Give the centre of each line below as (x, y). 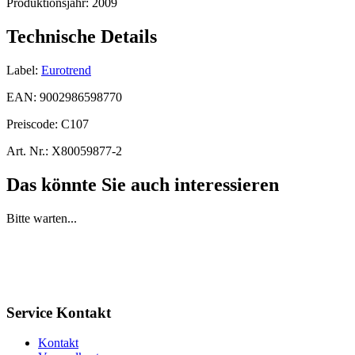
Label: (22, 70)
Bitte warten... (42, 218)
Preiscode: (34, 124)
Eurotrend (66, 70)
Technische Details (82, 37)
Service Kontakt (59, 312)
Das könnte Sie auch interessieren (143, 184)
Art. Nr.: (27, 151)
